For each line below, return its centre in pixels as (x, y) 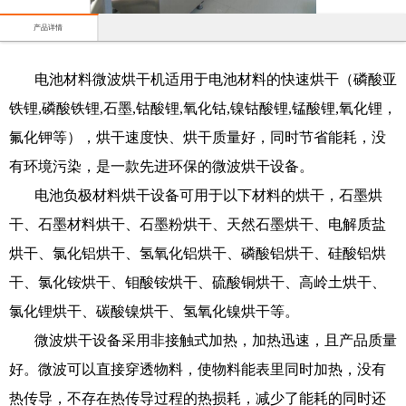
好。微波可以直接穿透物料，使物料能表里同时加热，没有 (198, 370)
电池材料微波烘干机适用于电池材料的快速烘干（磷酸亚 (216, 80)
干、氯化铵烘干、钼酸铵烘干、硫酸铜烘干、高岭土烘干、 (198, 283)
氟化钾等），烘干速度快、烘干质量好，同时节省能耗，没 (198, 138)
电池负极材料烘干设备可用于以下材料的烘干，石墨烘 (208, 196)
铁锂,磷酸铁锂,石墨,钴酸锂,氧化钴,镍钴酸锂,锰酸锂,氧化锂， (203, 109)
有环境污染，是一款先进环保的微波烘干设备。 (161, 167)
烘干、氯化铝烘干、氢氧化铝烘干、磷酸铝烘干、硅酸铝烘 (198, 254)
